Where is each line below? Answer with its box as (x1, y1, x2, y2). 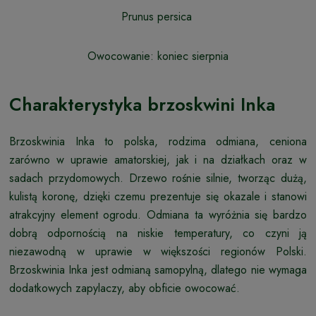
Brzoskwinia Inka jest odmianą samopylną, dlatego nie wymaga (9, 261, 307, 278)
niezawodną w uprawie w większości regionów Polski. (9, 243, 307, 260)
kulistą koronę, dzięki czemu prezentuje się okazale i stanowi (9, 188, 307, 205)
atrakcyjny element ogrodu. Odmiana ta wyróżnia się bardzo (9, 206, 307, 223)
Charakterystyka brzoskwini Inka (9, 91, 275, 117)
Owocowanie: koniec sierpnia (87, 47, 229, 64)
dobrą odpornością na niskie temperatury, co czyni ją (9, 224, 307, 241)
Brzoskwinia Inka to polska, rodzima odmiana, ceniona (9, 133, 307, 150)
